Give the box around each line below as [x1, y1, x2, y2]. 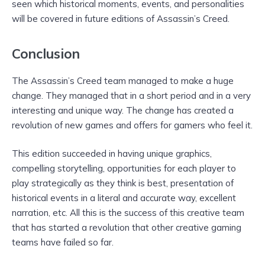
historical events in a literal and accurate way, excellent [12, 192, 236, 204]
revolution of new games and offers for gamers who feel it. [12, 119, 253, 131]
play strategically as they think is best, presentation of [12, 177, 234, 189]
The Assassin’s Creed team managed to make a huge [12, 75, 234, 87]
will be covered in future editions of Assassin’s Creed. [12, 12, 230, 24]
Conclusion [12, 45, 80, 63]
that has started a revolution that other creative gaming [12, 222, 241, 234]
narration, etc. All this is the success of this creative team [12, 207, 244, 219]
